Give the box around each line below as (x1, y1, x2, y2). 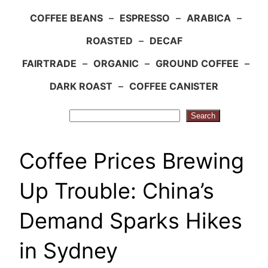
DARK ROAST (50, 80, 112, 92)
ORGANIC (93, 57, 139, 69)
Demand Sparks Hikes (19, 207, 242, 234)
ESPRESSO (119, 11, 170, 24)
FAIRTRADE (22, 57, 77, 69)
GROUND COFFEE (155, 57, 239, 69)
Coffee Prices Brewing (19, 147, 244, 174)
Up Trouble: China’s (19, 177, 214, 204)
